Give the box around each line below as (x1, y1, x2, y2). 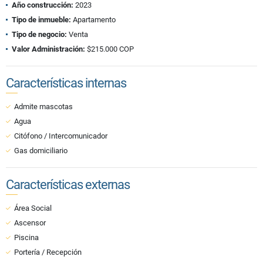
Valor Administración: (12, 45, 85, 54)
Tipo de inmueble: (12, 15, 71, 25)
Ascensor (14, 218, 46, 228)
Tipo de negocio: (12, 30, 67, 39)
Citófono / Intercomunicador (14, 131, 107, 141)
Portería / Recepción (14, 248, 82, 257)
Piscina (14, 233, 39, 242)
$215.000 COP (85, 45, 134, 54)
